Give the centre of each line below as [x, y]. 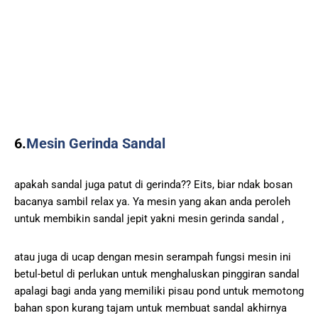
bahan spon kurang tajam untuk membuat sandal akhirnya [150, 308]
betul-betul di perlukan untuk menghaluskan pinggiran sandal [157, 274]
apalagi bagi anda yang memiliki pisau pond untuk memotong [159, 291]
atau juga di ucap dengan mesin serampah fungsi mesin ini [153, 257]
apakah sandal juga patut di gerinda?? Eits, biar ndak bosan [153, 184]
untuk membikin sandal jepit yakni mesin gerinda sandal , [149, 218]
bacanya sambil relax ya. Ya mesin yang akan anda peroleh [152, 201]
